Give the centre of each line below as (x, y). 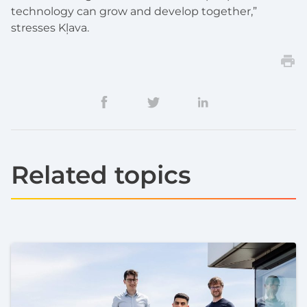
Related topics (101, 174)
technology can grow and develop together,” (134, 11)
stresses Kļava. (50, 27)
